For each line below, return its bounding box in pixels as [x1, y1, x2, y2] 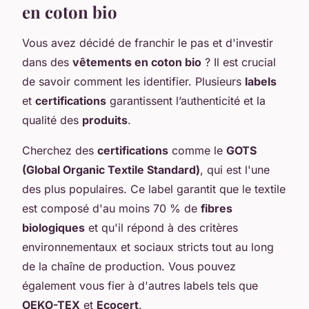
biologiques [22, 220, 85, 235]
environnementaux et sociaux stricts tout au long [22, 239, 274, 254]
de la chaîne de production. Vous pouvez [22, 259, 236, 273]
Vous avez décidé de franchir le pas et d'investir [22, 35, 273, 50]
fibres [201, 201, 232, 215]
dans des [22, 54, 72, 69]
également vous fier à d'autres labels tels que [22, 278, 258, 292]
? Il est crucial [201, 54, 276, 69]
